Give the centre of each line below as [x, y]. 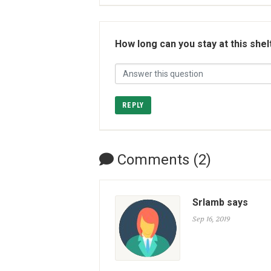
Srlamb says [220, 202]
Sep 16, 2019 [211, 219]
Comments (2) [162, 160]
